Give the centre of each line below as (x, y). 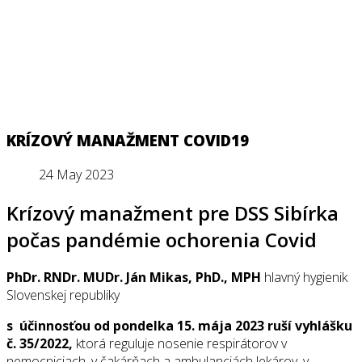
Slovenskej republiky (63, 295)
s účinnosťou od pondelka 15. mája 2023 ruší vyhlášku (179, 326)
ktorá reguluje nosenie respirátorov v (180, 344)
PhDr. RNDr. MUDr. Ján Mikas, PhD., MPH (134, 278)
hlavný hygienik (304, 278)
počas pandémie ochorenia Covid (162, 239)
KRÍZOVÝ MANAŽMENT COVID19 (128, 140)
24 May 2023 (76, 174)
